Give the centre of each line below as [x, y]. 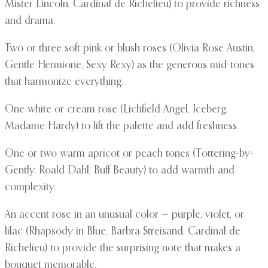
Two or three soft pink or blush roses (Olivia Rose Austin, [130, 49]
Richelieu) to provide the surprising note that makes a [123, 249]
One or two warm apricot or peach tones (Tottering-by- [129, 154]
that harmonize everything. [64, 82]
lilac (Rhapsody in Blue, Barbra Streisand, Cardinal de [123, 232]
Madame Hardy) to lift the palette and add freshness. [122, 127]
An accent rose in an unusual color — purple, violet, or [124, 215]
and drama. [30, 21]
